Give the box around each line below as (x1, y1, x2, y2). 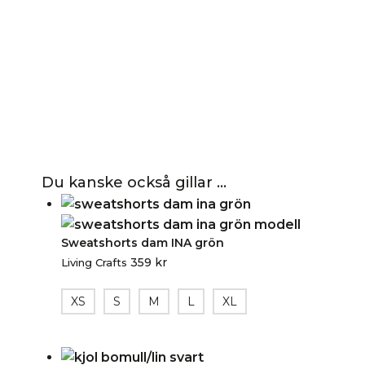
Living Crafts (61, 256, 127, 270)
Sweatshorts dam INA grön (61, 235, 224, 251)
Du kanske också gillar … (42, 174, 226, 192)
